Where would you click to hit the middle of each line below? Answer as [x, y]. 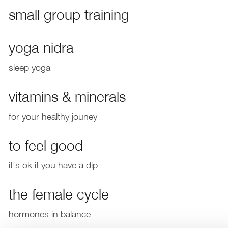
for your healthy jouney [53, 116]
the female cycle [59, 194]
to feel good [46, 145]
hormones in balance [49, 214]
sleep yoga [29, 67]
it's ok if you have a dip [53, 165]
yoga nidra [41, 48]
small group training [69, 15]
